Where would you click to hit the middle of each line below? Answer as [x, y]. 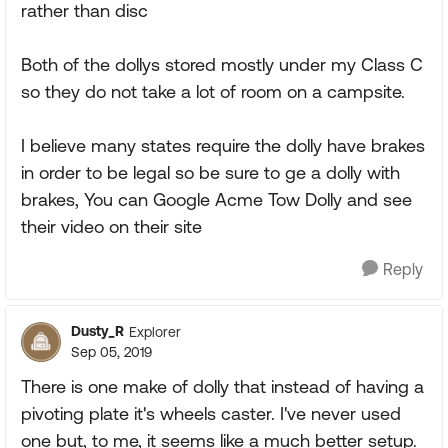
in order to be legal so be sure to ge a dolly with [210, 172]
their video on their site [111, 226]
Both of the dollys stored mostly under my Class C [222, 64]
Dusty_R [97, 331]
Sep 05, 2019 [111, 352]
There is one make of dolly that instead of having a [222, 386]
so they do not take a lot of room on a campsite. [213, 91]
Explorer [155, 331]
